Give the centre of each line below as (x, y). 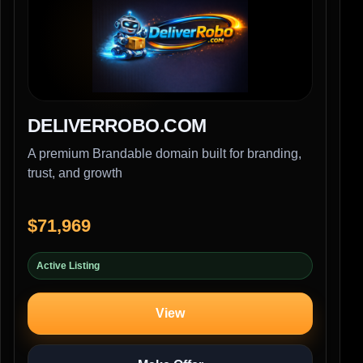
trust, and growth (75, 173)
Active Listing (68, 266)
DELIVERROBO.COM (117, 126)
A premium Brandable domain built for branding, (164, 154)
